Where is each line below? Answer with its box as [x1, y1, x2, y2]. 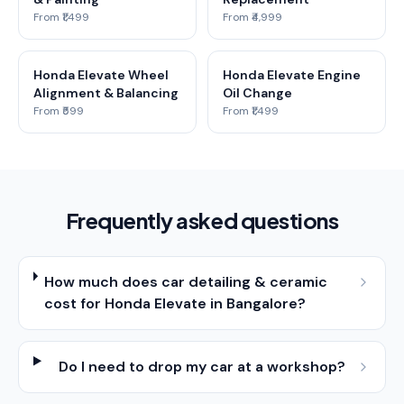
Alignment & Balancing [33, 85, 179, 101]
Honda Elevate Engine [223, 67, 361, 83]
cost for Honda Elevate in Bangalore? [44, 294, 307, 313]
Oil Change [223, 85, 292, 101]
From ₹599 [33, 104, 84, 118]
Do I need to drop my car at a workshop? [59, 357, 346, 376]
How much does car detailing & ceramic [44, 272, 328, 291]
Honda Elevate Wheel [33, 67, 169, 83]
